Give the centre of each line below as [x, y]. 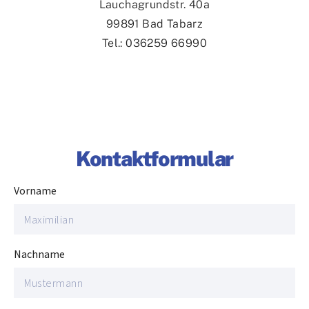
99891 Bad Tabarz [154, 24]
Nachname [39, 254]
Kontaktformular [154, 159]
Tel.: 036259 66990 [154, 43]
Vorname [35, 190]
